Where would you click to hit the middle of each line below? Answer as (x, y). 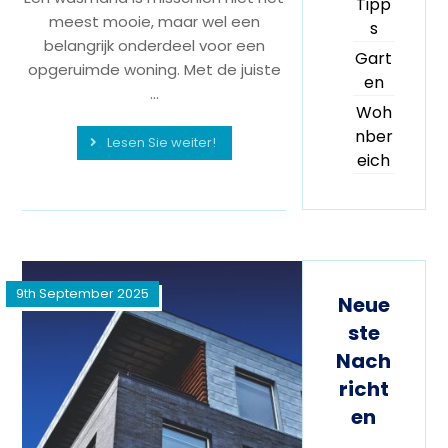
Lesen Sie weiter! (161, 142)
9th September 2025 (83, 293)
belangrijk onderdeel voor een (154, 45)
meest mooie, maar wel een (154, 21)
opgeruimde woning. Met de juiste (154, 69)
